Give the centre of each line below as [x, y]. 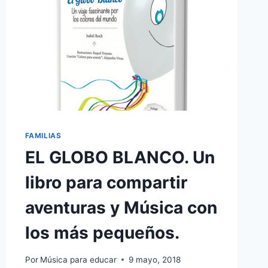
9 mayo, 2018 [154, 259]
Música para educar [78, 259]
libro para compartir [106, 182]
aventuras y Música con [121, 207]
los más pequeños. [102, 232]
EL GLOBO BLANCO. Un [120, 157]
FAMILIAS [43, 135]
